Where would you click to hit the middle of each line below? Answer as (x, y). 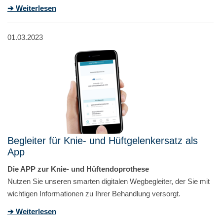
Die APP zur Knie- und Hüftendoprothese (78, 169)
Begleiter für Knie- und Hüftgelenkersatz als (103, 140)
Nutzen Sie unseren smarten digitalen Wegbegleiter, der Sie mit (109, 181)
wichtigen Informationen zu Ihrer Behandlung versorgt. (94, 193)
